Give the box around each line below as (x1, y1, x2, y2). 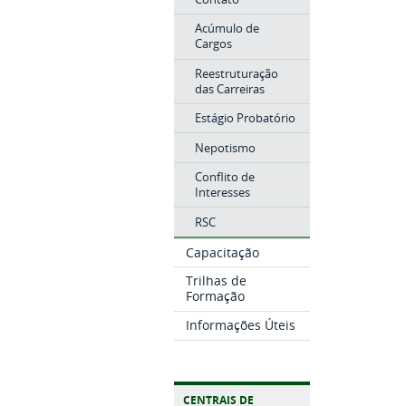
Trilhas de (186, 272, 247, 290)
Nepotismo (194, 139, 256, 156)
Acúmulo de (194, 20, 259, 37)
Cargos (194, 35, 232, 53)
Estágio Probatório (194, 110, 295, 127)
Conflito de (194, 169, 255, 186)
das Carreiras (194, 80, 265, 97)
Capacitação (186, 243, 260, 261)
